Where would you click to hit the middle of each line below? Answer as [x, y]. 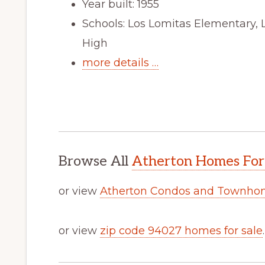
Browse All [95, 161]
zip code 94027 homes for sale [181, 230]
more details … [120, 62]
